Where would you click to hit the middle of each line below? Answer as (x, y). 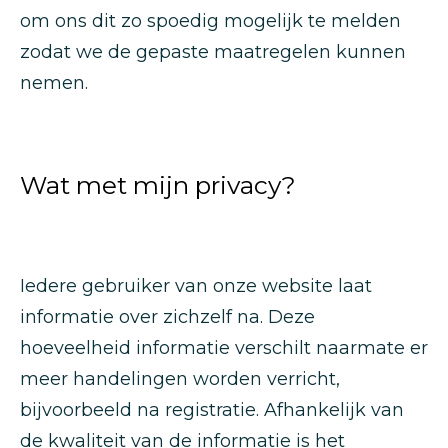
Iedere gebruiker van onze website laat (196, 286)
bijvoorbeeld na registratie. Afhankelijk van (212, 410)
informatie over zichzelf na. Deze (167, 317)
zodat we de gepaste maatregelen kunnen (213, 52)
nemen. (54, 83)
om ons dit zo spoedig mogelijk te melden (210, 21)
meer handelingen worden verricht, (180, 379)
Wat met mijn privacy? (158, 185)
